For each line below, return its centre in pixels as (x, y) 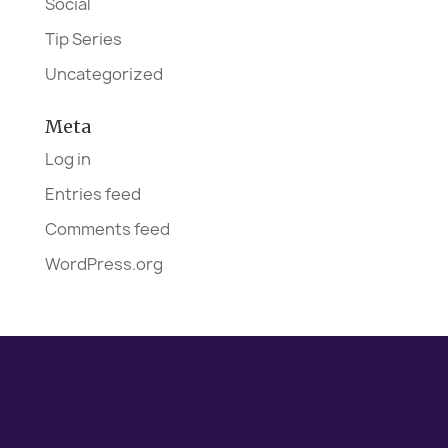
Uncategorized (103, 73)
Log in (67, 158)
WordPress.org (103, 263)
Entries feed (92, 193)
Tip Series (83, 38)
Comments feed (107, 228)
